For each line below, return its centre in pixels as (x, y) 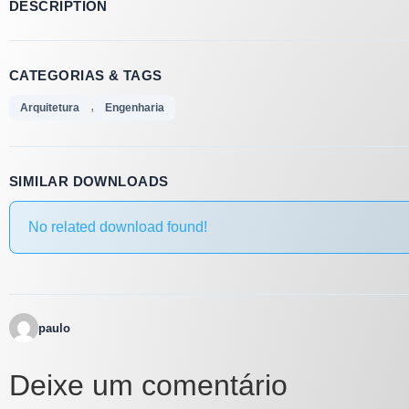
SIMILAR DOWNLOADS (89, 182)
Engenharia (135, 108)
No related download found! (118, 227)
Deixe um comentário (148, 386)
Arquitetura (50, 108)
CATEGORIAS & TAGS (86, 76)
